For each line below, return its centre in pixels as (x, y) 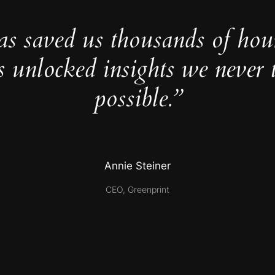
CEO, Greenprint (137, 189)
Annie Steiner (137, 166)
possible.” (137, 99)
